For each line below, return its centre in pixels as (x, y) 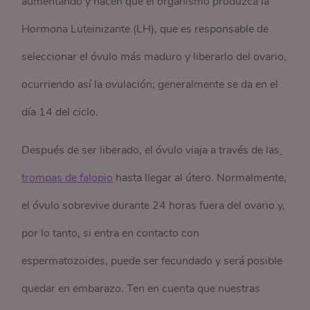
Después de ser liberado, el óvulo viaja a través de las (151, 151)
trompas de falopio (67, 178)
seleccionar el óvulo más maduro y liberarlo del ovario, (154, 57)
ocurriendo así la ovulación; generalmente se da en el (150, 85)
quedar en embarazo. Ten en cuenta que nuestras (141, 289)
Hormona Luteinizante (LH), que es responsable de (145, 29)
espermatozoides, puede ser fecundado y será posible (152, 261)
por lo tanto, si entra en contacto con (111, 234)
